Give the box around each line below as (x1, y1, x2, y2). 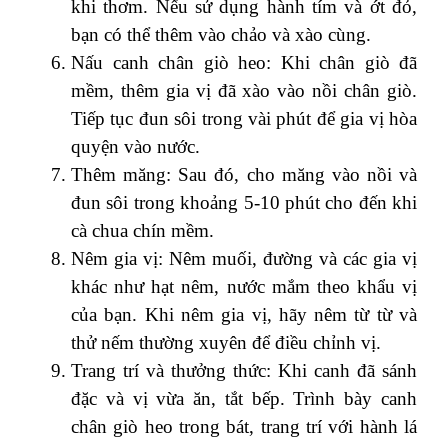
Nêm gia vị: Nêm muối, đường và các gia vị (71, 247, 417, 269)
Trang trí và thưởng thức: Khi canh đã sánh (71, 359, 417, 381)
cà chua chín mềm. (71, 219, 214, 241)
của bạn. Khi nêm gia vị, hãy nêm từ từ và (71, 303, 417, 325)
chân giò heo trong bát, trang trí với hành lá (71, 415, 417, 437)
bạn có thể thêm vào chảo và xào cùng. (71, 23, 376, 45)
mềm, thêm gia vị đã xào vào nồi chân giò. (71, 79, 417, 101)
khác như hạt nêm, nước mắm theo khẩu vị (71, 275, 417, 297)
